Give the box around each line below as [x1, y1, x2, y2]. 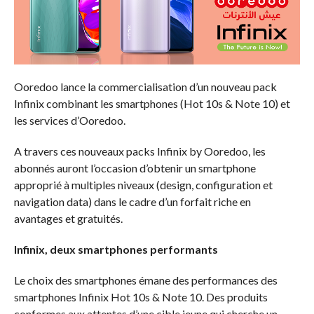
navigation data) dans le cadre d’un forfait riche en [13, 194, 251, 208]
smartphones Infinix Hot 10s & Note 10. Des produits [13, 289, 268, 303]
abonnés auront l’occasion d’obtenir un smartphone [13, 161, 256, 175]
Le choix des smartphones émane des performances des [13, 273, 278, 287]
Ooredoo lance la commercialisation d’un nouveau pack [13, 79, 277, 93]
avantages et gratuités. [13, 211, 123, 225]
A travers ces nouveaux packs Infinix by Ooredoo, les [13, 144, 266, 158]
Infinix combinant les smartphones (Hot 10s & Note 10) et [13, 96, 290, 110]
